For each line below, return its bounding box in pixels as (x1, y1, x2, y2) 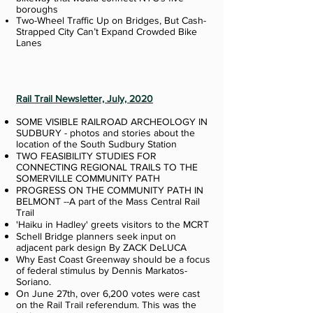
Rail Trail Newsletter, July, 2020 (16, 93, 153, 104)
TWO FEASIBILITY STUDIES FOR (16, 150, 156, 161)
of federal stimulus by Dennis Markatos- (16, 265, 187, 276)
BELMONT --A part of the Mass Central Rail (16, 196, 200, 207)
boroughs (16, 3, 58, 15)
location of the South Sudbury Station (16, 138, 177, 150)
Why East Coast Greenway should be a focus (16, 254, 210, 265)
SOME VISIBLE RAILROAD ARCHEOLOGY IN (16, 116, 208, 127)
